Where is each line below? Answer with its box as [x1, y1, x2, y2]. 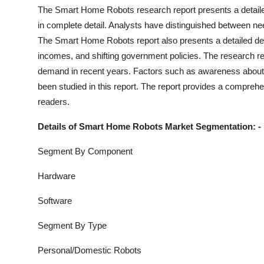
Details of [38, 121, 79, 131]
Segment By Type [38, 220, 107, 230]
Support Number [9, 4, 84, 16]
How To [9, 33, 44, 45]
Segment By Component [38, 146, 133, 156]
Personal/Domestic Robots [38, 245, 141, 255]
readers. [38, 97, 70, 107]
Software [38, 196, 72, 206]
